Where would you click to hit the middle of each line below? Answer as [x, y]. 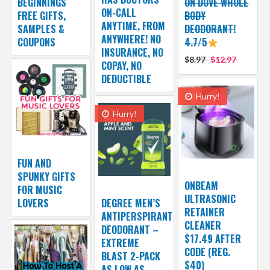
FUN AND [34, 163]
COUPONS [36, 42]
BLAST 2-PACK [130, 256]
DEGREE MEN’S [130, 203]
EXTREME [120, 243]
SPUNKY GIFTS [46, 177]
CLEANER [203, 225]
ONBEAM [202, 186]
